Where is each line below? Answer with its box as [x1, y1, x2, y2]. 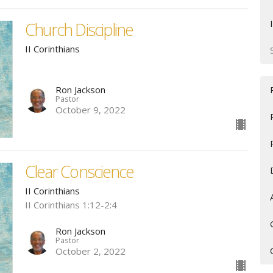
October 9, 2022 [55, 103, 126, 116]
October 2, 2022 [55, 245, 126, 258]
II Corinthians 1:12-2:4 [24, 198, 117, 211]
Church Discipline [24, 18, 133, 41]
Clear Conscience [24, 160, 134, 183]
